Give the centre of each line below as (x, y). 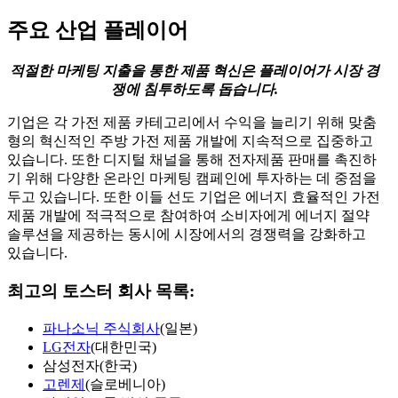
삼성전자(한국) (90, 365)
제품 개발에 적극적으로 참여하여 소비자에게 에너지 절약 (188, 216)
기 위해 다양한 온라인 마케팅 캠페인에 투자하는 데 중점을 (192, 179)
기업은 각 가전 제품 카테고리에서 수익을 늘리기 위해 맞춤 (192, 123)
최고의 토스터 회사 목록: (101, 291)
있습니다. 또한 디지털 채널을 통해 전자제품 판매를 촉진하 (192, 160)
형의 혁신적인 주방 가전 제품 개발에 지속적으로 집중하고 (190, 141)
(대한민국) (123, 346)
